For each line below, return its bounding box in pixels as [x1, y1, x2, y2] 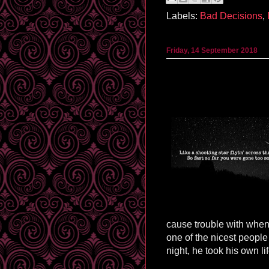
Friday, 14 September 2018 [166, 46, 258, 55]
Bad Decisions [200, 11, 262, 22]
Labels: [166, 11, 200, 22]
